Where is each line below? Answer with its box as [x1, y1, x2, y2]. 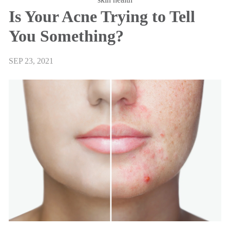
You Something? [9, 27, 124, 45]
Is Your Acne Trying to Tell [9, 7, 195, 26]
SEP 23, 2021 [9, 56, 53, 65]
